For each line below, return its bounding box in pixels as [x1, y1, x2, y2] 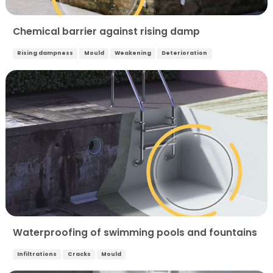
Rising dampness [17, 49, 74, 57]
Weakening [114, 49, 151, 57]
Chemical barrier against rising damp [13, 25, 200, 38]
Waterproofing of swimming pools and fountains [13, 225, 257, 239]
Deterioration [161, 49, 208, 57]
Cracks [67, 250, 91, 258]
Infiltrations [17, 250, 57, 258]
